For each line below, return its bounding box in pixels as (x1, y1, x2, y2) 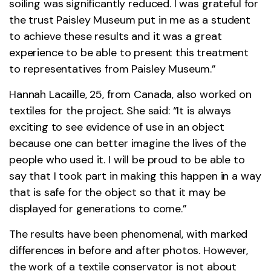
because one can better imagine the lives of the (9, 135, 246, 151)
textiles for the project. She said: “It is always (9, 103, 231, 118)
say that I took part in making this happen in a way (9, 168, 261, 183)
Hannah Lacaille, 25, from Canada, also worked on (9, 87, 252, 102)
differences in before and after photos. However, (9, 243, 248, 258)
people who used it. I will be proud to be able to (9, 152, 245, 167)
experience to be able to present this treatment (9, 45, 249, 60)
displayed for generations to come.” (9, 201, 187, 216)
